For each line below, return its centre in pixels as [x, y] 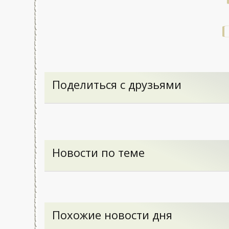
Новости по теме [99, 152]
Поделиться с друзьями [117, 84]
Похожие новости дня [112, 215]
